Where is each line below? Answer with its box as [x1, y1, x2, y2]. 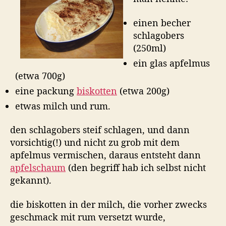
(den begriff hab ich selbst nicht [66, 161, 206, 174]
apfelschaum [10, 161, 66, 174]
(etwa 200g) [117, 84, 169, 97]
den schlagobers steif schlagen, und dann [10, 124, 190, 136]
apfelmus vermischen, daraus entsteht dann [10, 149, 201, 161]
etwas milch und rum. [15, 99, 110, 112]
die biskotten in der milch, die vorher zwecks [10, 198, 207, 210]
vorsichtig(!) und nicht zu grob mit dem [10, 136, 180, 148]
